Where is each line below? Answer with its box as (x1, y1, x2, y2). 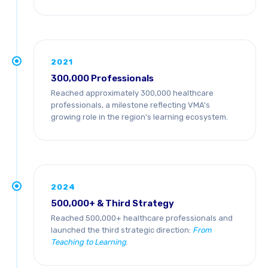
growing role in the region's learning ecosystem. (51, 112, 228, 121)
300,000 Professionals (51, 73, 154, 84)
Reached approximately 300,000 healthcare (51, 89, 214, 98)
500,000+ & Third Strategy (51, 198, 174, 209)
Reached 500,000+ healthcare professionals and (51, 214, 233, 223)
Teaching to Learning (51, 237, 126, 246)
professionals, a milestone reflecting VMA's (51, 100, 210, 109)
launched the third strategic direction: (51, 226, 193, 234)
